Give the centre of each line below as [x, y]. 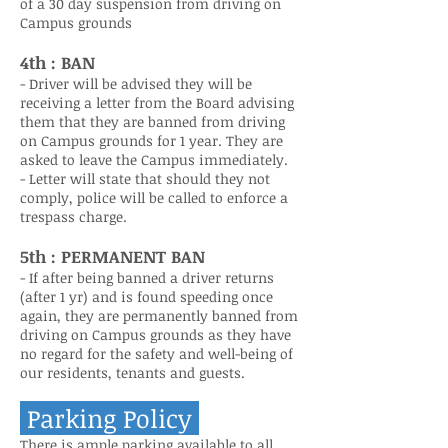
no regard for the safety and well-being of [156, 353]
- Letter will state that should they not [145, 178]
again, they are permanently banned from [159, 315]
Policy [157, 418]
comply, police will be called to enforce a [154, 197]
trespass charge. [73, 216]
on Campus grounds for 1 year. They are [151, 140]
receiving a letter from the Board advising [157, 102]
